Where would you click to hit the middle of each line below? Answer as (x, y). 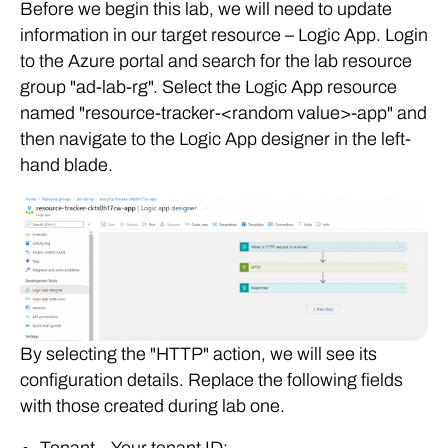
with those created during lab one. (152, 405)
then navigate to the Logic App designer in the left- (215, 138)
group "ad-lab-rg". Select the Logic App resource (208, 86)
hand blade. (66, 164)
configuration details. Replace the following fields (211, 379)
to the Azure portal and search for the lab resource (216, 60)
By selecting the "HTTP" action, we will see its (198, 353)
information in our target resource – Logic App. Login (224, 34)
